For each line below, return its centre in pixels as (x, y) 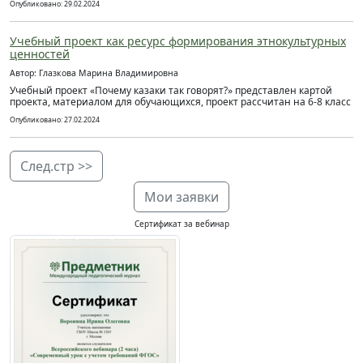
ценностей (40, 54)
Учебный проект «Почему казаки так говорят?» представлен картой (171, 90)
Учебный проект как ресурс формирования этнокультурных (178, 41)
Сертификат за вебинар (181, 224)
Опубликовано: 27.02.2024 (55, 120)
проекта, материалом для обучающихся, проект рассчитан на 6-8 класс (180, 102)
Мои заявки (181, 197)
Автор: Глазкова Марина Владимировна (94, 73)
